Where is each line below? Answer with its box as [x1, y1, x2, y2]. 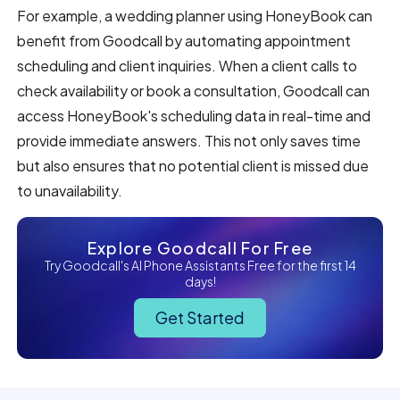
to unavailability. [17, 180, 123, 200]
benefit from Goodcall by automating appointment [17, 30, 352, 50]
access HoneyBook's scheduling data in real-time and [17, 105, 371, 125]
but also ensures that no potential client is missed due [17, 155, 370, 175]
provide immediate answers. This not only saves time [17, 130, 362, 150]
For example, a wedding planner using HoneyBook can [17, 5, 373, 25]
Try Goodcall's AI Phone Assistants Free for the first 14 [44, 256, 356, 273]
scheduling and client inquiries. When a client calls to [17, 55, 358, 75]
